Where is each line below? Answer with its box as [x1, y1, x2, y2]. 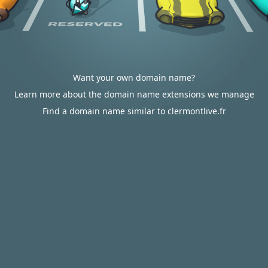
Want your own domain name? [73, 72, 195, 83]
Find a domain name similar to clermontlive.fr [42, 105, 226, 117]
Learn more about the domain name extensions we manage [14, 89, 254, 100]
